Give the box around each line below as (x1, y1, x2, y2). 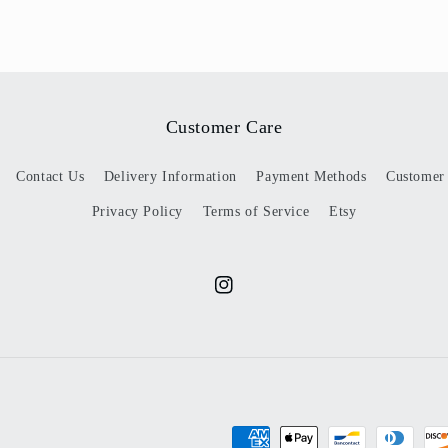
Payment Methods (256, 169, 367, 184)
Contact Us (16, 169, 85, 184)
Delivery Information (103, 169, 237, 184)
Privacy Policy (91, 204, 184, 219)
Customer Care (165, 117, 283, 137)
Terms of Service (202, 204, 310, 219)
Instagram (214, 288, 276, 304)
